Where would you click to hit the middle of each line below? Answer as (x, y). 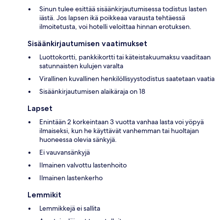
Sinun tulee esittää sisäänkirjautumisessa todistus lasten (123, 9)
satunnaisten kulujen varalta (81, 66)
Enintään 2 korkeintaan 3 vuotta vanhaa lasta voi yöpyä (122, 122)
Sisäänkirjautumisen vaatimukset (87, 43)
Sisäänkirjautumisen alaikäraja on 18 (92, 91)
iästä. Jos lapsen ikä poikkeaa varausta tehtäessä (112, 17)
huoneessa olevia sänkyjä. (78, 139)
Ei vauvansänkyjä (65, 152)
